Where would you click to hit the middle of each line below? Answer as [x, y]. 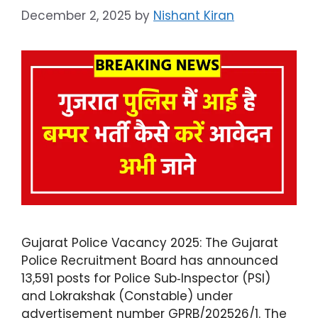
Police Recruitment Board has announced [150, 260]
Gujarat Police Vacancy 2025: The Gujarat [150, 242]
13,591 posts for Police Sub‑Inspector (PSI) [146, 278]
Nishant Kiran [194, 15]
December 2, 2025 [76, 15]
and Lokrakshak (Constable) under [127, 296]
